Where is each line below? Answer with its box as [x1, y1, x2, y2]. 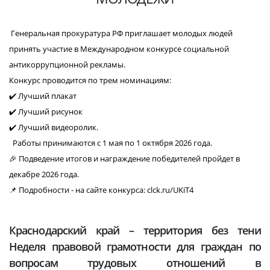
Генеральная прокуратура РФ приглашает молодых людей [9, 28, 233, 39]
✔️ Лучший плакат [9, 90, 77, 101]
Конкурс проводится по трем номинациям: [9, 75, 171, 86]
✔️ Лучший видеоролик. [9, 122, 98, 133]
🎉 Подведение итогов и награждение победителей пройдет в [9, 153, 240, 164]
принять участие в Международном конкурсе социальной [9, 43, 229, 54]
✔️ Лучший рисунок [9, 106, 83, 117]
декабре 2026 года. [9, 169, 79, 180]
